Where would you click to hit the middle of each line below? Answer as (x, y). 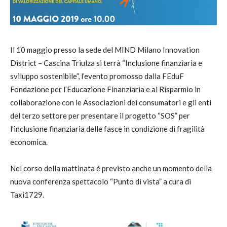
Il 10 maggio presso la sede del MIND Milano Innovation (105, 49)
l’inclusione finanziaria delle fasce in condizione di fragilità (107, 128)
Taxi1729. (27, 194)
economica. (29, 142)
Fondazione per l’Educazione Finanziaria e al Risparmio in (105, 89)
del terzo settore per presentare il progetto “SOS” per (100, 115)
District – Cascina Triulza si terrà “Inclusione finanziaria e (106, 63)
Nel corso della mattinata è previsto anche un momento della (111, 168)
